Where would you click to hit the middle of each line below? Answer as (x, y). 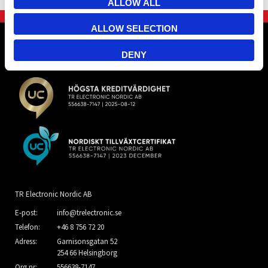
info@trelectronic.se (89, 213)
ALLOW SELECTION (134, 28)
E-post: (26, 213)
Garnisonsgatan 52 (87, 242)
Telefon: (28, 227)
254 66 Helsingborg (87, 253)
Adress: (26, 242)
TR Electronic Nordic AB (53, 194)
